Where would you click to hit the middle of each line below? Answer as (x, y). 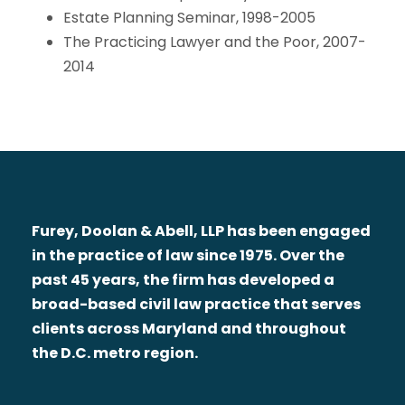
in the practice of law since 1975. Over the (188, 255)
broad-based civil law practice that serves (196, 304)
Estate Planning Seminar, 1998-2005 (189, 17)
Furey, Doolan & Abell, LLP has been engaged (201, 231)
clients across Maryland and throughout (189, 328)
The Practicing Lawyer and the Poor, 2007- (215, 42)
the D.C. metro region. (115, 353)
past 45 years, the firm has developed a (183, 279)
